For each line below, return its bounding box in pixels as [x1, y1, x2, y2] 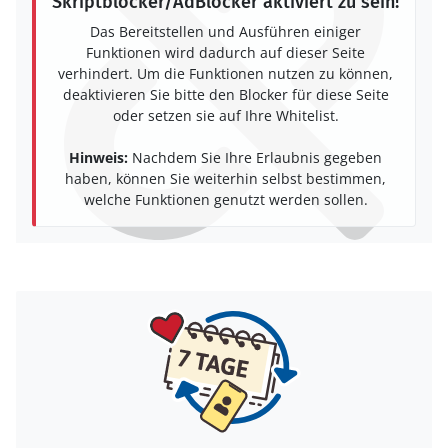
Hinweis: [69, 148, 128, 168]
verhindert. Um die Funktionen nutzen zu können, [58, 64, 393, 84]
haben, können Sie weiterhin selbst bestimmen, [65, 169, 386, 189]
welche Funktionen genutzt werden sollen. [83, 190, 368, 210]
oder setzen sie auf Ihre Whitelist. [112, 106, 339, 126]
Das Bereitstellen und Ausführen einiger [90, 22, 361, 42]
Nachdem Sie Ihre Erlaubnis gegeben [128, 148, 382, 168]
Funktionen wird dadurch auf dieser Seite [86, 43, 365, 63]
